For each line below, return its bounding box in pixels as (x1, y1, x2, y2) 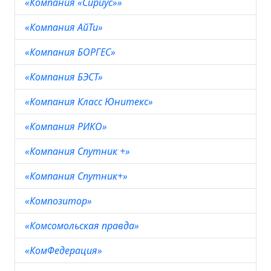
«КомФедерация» (25, 244, 105, 257)
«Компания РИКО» (25, 120, 109, 133)
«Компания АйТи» (25, 21, 105, 34)
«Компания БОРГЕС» (25, 45, 118, 59)
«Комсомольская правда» (25, 219, 142, 232)
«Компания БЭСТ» (25, 70, 105, 83)
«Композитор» (25, 194, 94, 207)
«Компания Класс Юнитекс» (25, 95, 155, 108)
